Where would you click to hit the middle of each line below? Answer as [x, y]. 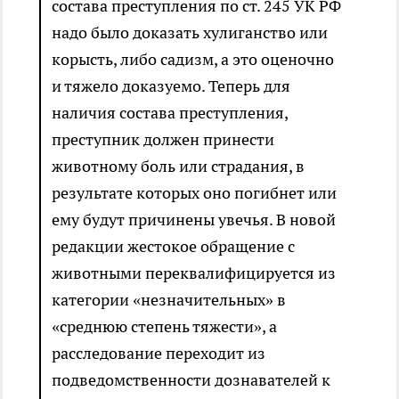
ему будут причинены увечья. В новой [194, 220]
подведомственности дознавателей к [191, 380]
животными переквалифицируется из [194, 273]
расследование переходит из [159, 354]
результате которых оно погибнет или [194, 193]
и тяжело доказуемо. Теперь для [171, 86]
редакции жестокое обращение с [173, 247]
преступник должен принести [163, 140]
